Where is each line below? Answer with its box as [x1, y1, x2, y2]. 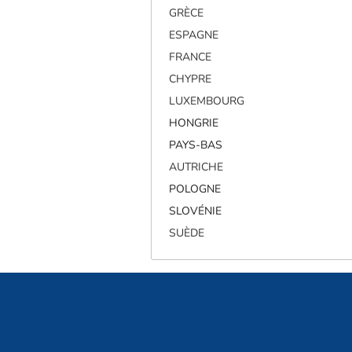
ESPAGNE [169, 27, 219, 42]
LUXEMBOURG [169, 93, 245, 108]
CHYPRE [169, 71, 212, 86]
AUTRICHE [169, 159, 224, 174]
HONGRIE [169, 115, 219, 130]
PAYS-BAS [169, 137, 223, 152]
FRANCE [169, 49, 212, 64]
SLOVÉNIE [169, 203, 222, 218]
